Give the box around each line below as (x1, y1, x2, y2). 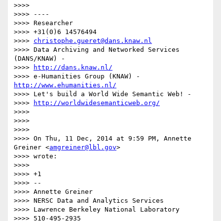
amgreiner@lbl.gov (49, 144, 116, 151)
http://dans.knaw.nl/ (34, 64, 112, 72)
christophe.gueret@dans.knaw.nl (34, 37, 152, 45)
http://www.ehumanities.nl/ (14, 81, 116, 89)
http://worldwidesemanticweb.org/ (34, 99, 160, 107)
